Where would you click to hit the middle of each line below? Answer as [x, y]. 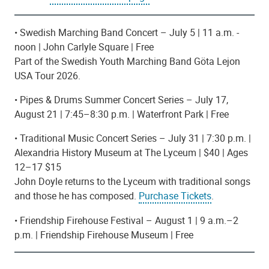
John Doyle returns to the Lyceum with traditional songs [132, 181]
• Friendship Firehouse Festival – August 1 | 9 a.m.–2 [126, 221]
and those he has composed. [77, 195]
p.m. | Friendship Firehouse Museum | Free [104, 235]
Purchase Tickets [175, 195]
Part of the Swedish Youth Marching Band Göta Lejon [127, 61]
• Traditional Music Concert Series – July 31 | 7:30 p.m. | [133, 138]
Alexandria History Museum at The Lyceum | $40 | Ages [131, 152]
